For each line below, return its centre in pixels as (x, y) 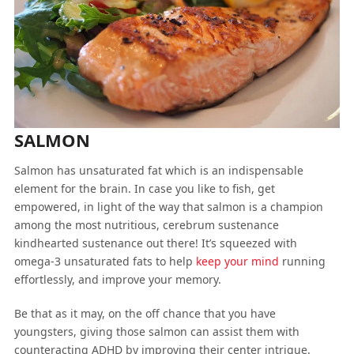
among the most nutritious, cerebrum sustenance (146, 224)
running (302, 261)
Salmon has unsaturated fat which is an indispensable (158, 170)
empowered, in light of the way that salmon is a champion (168, 206)
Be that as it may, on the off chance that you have (145, 313)
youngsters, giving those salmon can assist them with (156, 331)
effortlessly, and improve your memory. (117, 279)
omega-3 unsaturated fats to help (105, 261)
